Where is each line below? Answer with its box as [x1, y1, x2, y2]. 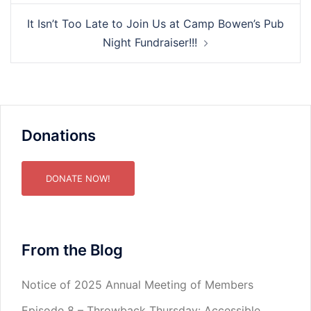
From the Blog [22, 241, 123, 260]
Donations [22, 126, 96, 145]
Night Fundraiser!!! [103, 35, 197, 50]
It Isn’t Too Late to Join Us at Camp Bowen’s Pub [27, 17, 284, 31]
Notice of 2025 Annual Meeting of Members [22, 278, 253, 292]
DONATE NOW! [46, 173, 110, 185]
